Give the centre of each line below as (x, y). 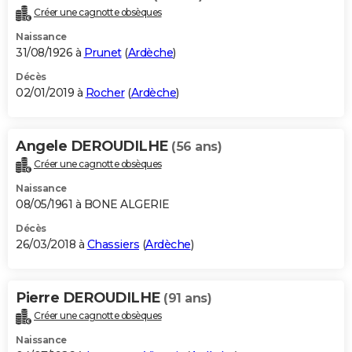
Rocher (105, 93)
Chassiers (113, 245)
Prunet (103, 53)
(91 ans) (187, 299)
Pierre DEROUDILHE (90, 298)
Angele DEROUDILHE (93, 147)
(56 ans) (196, 147)
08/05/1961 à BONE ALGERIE (93, 205)
